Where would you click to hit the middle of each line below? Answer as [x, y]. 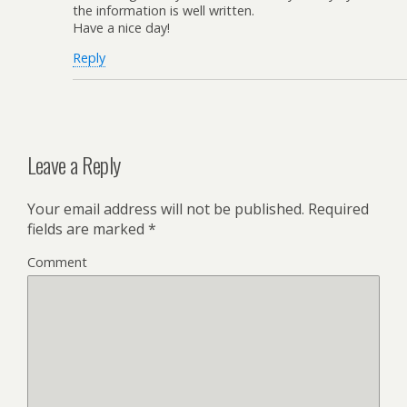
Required [337, 209]
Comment [57, 263]
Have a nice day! [121, 27]
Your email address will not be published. [166, 209]
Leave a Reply [74, 165]
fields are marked [88, 229]
